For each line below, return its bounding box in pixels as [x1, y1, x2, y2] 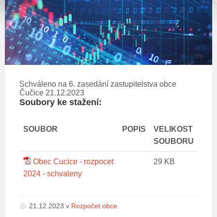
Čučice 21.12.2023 [19, 88, 84, 97]
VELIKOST [154, 124, 193, 133]
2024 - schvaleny [23, 169, 82, 178]
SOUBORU [154, 137, 194, 145]
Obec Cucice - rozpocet [33, 157, 113, 166]
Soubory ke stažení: [19, 97, 102, 107]
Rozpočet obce [71, 201, 117, 210]
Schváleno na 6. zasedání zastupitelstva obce [19, 79, 176, 88]
